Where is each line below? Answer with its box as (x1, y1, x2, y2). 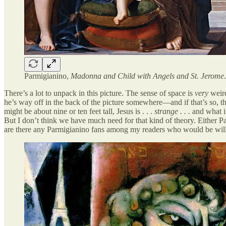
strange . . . (154, 107, 190, 116)
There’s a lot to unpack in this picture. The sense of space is (4, 89, 195, 98)
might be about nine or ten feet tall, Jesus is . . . (4, 107, 154, 116)
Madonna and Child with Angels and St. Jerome (71, 72, 224, 81)
